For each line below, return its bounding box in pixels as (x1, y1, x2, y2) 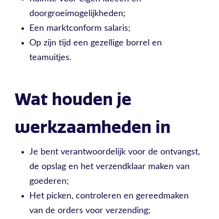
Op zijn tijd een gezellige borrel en (29, 39, 162, 47)
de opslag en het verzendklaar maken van (29, 162, 190, 171)
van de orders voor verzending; (29, 206, 151, 215)
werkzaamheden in (15, 117, 171, 137)
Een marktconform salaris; (29, 24, 133, 33)
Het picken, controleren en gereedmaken (29, 192, 189, 200)
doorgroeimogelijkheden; (29, 9, 128, 18)
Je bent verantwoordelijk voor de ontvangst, (29, 148, 200, 156)
